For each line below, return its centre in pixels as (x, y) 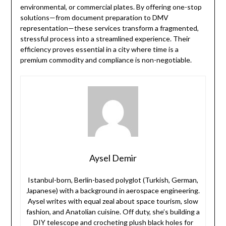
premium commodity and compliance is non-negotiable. (106, 60)
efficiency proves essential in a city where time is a (99, 49)
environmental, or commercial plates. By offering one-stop (111, 7)
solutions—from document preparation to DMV (94, 18)
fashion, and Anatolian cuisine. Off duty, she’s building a (113, 212)
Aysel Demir (113, 158)
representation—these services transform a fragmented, (109, 28)
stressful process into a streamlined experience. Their (105, 39)
